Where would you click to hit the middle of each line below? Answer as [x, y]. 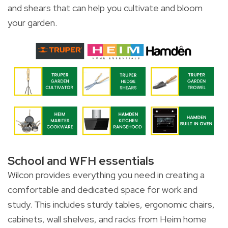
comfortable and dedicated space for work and [103, 189]
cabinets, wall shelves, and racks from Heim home [107, 219]
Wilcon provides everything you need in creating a [106, 175]
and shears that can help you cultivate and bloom [105, 8]
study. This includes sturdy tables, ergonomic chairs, [111, 204]
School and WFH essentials [81, 161]
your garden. [32, 22]
